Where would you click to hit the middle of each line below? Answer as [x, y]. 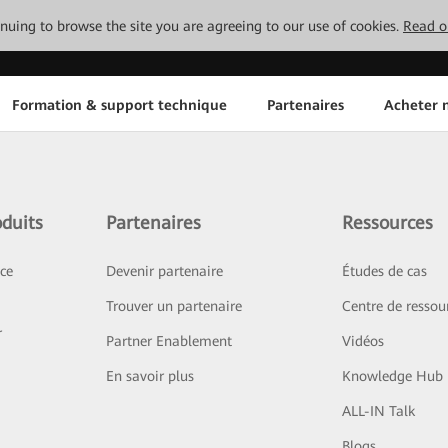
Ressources [388, 222]
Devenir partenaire [164, 271]
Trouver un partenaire [173, 306]
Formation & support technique [119, 104]
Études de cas [385, 271]
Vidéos [363, 341]
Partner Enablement [168, 341]
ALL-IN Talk [379, 411]
